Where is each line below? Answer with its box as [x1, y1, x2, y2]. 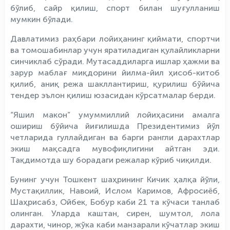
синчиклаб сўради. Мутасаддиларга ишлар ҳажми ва [10, 56, 220, 66]
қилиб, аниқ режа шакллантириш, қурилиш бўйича [10, 79, 220, 89]
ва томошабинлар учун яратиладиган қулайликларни [10, 45, 220, 55]
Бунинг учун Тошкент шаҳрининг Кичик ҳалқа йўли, [10, 175, 220, 184]
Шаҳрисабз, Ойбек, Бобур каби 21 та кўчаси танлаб [10, 197, 220, 207]
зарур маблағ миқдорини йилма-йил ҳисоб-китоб [10, 68, 220, 78]
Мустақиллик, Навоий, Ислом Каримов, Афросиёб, [10, 186, 220, 196]
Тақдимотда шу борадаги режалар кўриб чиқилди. [10, 155, 212, 165]
